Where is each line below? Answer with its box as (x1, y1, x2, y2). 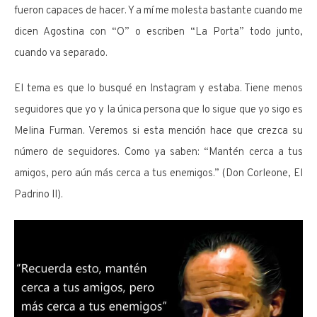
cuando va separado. (14, 46, 108, 60)
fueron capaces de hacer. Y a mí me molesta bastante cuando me (14, 4, 303, 18)
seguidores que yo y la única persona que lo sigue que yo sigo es (14, 103, 303, 117)
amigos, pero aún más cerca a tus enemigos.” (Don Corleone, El (14, 166, 303, 180)
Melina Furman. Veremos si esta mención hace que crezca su (14, 124, 303, 138)
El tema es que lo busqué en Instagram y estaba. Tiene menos (14, 81, 303, 96)
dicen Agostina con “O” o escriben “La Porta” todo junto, (14, 25, 303, 39)
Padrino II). (14, 188, 63, 202)
